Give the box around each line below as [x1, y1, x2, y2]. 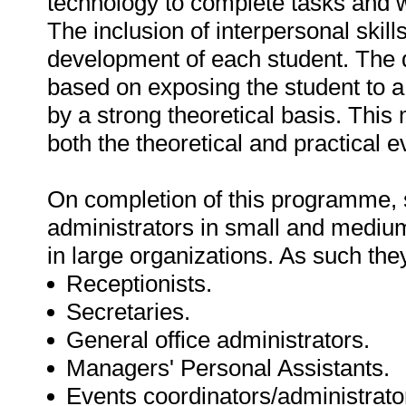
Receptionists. [66, 270, 212, 297]
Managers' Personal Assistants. [66, 354, 390, 382]
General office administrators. [66, 326, 370, 353]
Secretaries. [66, 298, 190, 325]
